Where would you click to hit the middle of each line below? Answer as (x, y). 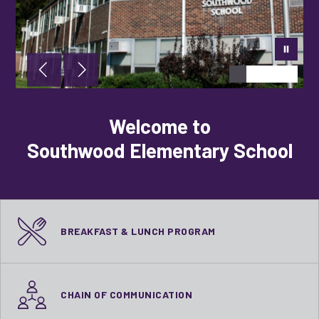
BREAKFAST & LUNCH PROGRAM (138, 231)
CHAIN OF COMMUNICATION (126, 294)
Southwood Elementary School (159, 150)
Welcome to (159, 126)
